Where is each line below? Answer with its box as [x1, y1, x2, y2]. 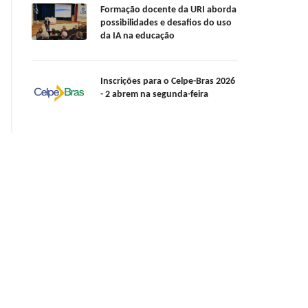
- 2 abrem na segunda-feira [100, 89, 208, 100]
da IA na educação [100, 31, 175, 42]
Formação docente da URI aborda [100, 5, 236, 16]
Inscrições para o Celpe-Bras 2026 [100, 76, 235, 87]
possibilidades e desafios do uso [100, 18, 232, 29]
